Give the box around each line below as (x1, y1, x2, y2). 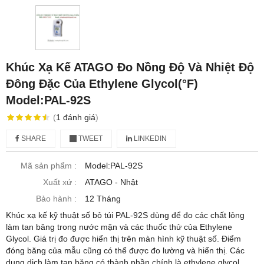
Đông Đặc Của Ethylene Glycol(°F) (6, 77, 198, 91)
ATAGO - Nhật (85, 177, 138, 187)
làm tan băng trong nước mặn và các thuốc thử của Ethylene (6, 222, 232, 232)
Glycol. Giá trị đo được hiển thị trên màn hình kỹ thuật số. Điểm (6, 234, 241, 244)
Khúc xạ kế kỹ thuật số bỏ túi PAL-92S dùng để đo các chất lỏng (6, 210, 245, 220)
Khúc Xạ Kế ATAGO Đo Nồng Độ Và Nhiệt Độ (6, 61, 254, 74)
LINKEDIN (132, 134, 167, 143)
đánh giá (62, 113, 95, 123)
